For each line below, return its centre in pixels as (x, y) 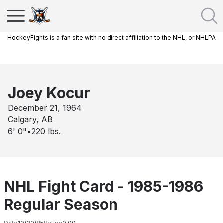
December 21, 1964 (45, 108)
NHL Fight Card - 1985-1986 (104, 186)
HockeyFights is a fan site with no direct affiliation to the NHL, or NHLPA (111, 38)
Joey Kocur (49, 93)
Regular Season (61, 204)
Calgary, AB (30, 119)
